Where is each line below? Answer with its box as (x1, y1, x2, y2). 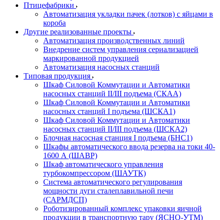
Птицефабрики (24, 1, 76, 9)
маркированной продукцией (43, 54, 139, 62)
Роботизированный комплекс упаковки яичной (43, 204, 202, 213)
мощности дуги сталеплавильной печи (43, 187, 173, 195)
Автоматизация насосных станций (43, 63, 160, 71)
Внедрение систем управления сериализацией (43, 45, 198, 54)
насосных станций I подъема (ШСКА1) (43, 107, 175, 115)
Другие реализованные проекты (24, 27, 134, 36)
